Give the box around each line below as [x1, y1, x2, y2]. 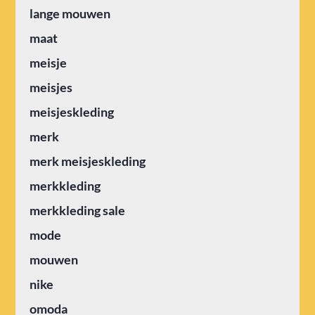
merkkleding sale [30, 202, 126, 218]
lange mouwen [30, 5, 111, 21]
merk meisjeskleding [30, 153, 146, 169]
